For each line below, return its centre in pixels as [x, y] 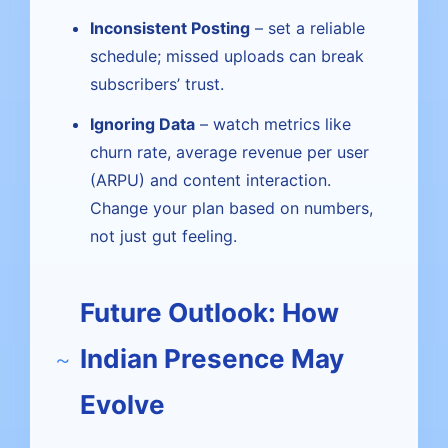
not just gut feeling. [163, 236]
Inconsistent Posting [170, 28]
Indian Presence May [212, 358]
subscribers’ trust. [157, 84]
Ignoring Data [142, 124]
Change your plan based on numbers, [231, 208]
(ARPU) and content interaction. [210, 180]
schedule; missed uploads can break [227, 56]
